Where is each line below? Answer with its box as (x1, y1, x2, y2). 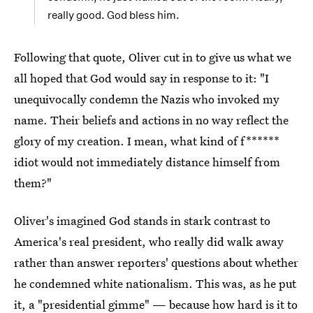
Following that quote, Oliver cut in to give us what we (14, 49, 291, 65)
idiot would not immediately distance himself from (14, 154, 280, 170)
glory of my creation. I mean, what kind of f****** (14, 133, 279, 149)
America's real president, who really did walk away (14, 233, 284, 249)
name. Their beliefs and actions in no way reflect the (14, 112, 289, 128)
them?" (14, 175, 52, 191)
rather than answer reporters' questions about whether (14, 254, 298, 270)
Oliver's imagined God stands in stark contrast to (14, 212, 270, 228)
